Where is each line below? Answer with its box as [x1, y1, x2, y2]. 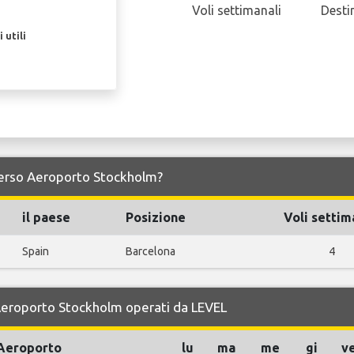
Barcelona [126, 245, 175, 258]
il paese [22, 210, 70, 225]
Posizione [126, 210, 186, 225]
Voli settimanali [192, 3, 282, 18]
